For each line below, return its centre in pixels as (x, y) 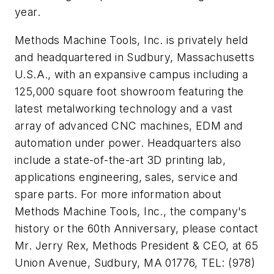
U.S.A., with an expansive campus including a (131, 74)
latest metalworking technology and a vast (124, 108)
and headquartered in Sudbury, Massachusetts (135, 57)
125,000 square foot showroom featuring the (129, 91)
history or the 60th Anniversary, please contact (137, 228)
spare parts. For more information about (118, 194)
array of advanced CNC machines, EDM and (129, 125)
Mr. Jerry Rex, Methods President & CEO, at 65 (136, 245)
